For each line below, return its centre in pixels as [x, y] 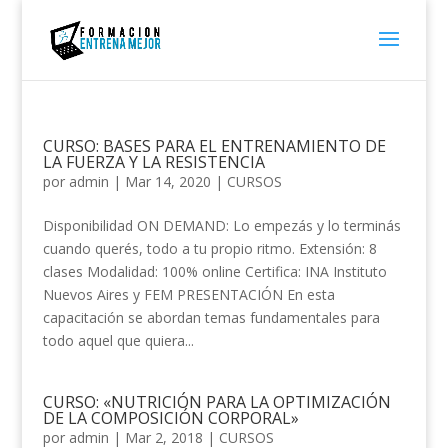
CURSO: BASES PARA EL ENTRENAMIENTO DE [214, 146]
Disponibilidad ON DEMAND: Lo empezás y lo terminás [221, 225]
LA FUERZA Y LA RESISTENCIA [153, 162]
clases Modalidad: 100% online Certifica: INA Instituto [214, 271]
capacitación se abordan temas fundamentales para [211, 317]
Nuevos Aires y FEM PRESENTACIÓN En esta [188, 294]
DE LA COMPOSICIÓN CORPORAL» [170, 418]
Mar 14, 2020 [167, 181]
